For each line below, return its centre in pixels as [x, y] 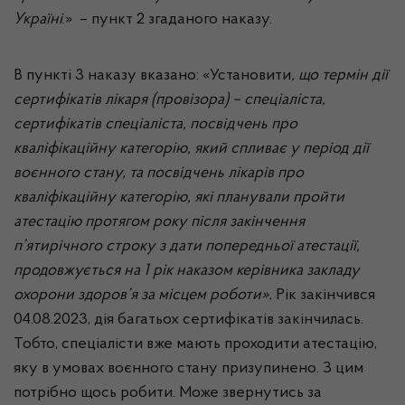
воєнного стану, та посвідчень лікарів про [159, 174]
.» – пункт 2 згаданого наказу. [167, 20]
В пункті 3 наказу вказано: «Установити [152, 76]
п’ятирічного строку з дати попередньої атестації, [187, 247]
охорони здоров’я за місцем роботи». [143, 296]
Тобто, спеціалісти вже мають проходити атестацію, [195, 344]
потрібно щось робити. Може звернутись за [168, 393]
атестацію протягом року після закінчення [159, 222]
